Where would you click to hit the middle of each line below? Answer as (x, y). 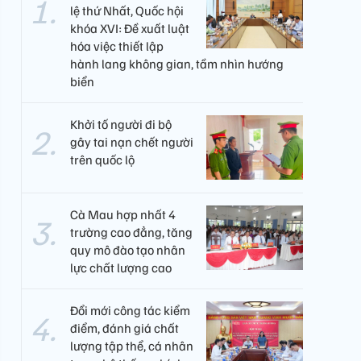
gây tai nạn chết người (132, 142)
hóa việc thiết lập (117, 46)
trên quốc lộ (102, 160)
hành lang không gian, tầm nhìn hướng (177, 64)
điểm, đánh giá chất (124, 328)
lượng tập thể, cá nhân (132, 346)
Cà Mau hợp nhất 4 (123, 214)
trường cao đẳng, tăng (131, 232)
